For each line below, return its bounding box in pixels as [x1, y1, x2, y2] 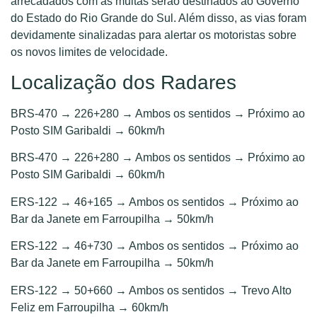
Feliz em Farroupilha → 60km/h [11, 301, 168, 313]
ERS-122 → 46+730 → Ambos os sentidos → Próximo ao [11, 240, 299, 253]
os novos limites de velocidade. [11, 45, 168, 58]
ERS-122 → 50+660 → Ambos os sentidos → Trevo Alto [11, 284, 292, 296]
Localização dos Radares [11, 71, 236, 93]
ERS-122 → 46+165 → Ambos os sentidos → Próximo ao [11, 195, 299, 208]
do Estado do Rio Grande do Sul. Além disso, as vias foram [11, 11, 306, 24]
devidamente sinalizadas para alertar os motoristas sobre [11, 28, 296, 41]
